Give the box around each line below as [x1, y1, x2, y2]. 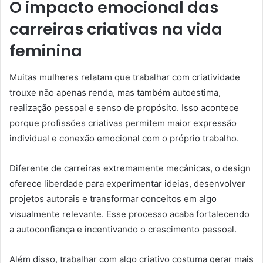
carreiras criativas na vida [9, 18, 222, 41]
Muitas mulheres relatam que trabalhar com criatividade [9, 71, 240, 83]
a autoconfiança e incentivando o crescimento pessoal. [9, 223, 237, 235]
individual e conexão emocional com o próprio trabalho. [9, 132, 239, 144]
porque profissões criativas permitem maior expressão [9, 117, 237, 129]
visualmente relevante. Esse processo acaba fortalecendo [9, 208, 249, 220]
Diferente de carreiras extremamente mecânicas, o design [9, 162, 251, 174]
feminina [9, 40, 82, 62]
